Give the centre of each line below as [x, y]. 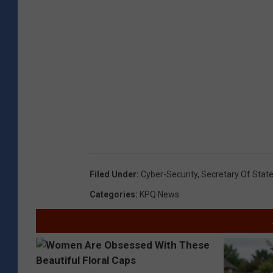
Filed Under [113, 174]
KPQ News [159, 194]
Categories [112, 194]
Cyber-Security [169, 174]
